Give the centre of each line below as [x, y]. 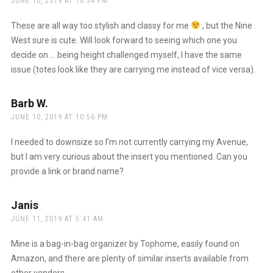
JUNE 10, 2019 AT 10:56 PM [59, 117]
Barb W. [29, 103]
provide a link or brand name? [67, 171]
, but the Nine [226, 25]
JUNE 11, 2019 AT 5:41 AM [57, 218]
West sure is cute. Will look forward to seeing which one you [124, 40]
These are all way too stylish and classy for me [101, 25]
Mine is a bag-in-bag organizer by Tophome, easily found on [125, 243]
